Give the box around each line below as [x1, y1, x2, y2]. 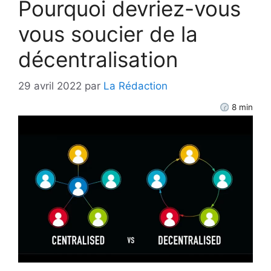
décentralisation [18, 46, 184, 72]
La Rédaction [103, 80, 168, 93]
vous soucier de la [18, 21, 198, 47]
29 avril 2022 [18, 80, 82, 93]
